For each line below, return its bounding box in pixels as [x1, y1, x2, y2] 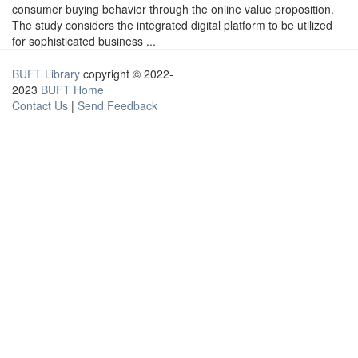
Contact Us [12, 97, 68, 113]
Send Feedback [78, 97, 157, 113]
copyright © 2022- [80, 66, 173, 82]
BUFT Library [12, 66, 80, 82]
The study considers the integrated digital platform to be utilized [12, 17, 332, 33]
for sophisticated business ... [12, 33, 156, 49]
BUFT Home [41, 82, 104, 97]
